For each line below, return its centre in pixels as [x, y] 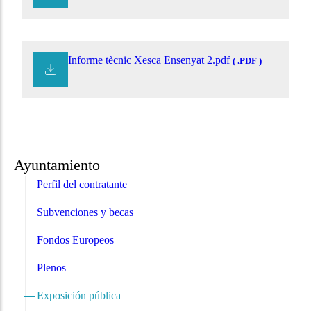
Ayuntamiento [57, 165]
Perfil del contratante [82, 185]
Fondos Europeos [75, 240]
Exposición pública [79, 296]
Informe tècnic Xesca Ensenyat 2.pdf [150, 60]
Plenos [51, 268]
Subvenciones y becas [85, 212]
